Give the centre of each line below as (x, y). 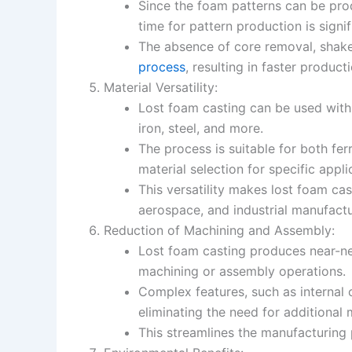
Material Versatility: (161, 87)
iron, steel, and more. (201, 128)
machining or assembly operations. (242, 271)
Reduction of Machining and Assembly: (219, 230)
